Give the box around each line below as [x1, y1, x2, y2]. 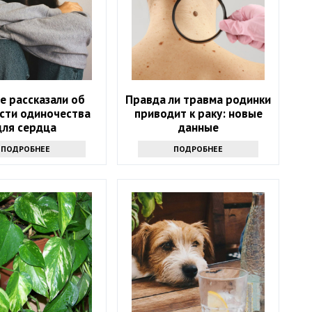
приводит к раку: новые [134, 106, 263, 122]
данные [178, 120, 219, 136]
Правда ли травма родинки [125, 92, 272, 108]
